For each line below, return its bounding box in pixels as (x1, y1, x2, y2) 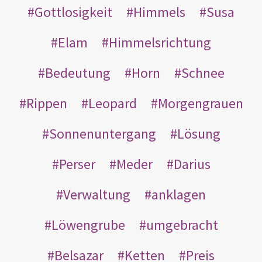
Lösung (177, 124, 220, 143)
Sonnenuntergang (49, 124, 156, 143)
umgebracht (146, 215, 218, 234)
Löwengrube (51, 215, 125, 234)
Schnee (181, 63, 225, 82)
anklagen (151, 185, 206, 204)
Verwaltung (63, 185, 130, 204)
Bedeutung (44, 63, 111, 82)
